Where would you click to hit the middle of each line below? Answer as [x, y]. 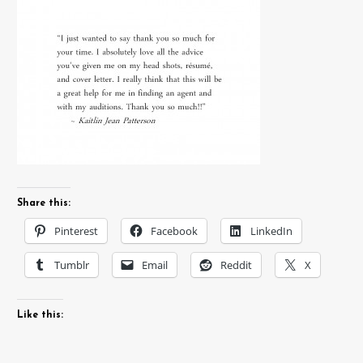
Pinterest [76, 231]
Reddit [236, 265]
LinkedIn [271, 231]
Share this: [43, 204]
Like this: [40, 315]
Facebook [174, 231]
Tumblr [71, 265]
